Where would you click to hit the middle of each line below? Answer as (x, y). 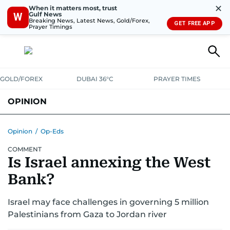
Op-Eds (52, 131)
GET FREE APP (195, 23)
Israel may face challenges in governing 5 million (108, 202)
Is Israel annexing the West (109, 162)
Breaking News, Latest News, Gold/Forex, (89, 20)
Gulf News (45, 14)
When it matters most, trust (73, 8)
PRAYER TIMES (177, 79)
